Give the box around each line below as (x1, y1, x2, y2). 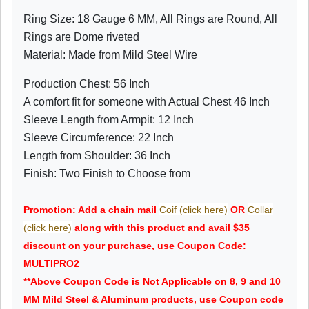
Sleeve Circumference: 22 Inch (23, 132, 174, 144)
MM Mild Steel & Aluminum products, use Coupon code (23, 294, 283, 306)
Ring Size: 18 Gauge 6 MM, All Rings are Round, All (23, 13, 277, 26)
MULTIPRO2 (23, 258, 79, 270)
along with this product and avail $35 (72, 222, 250, 234)
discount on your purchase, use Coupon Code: (23, 240, 246, 252)
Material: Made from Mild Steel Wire (23, 49, 197, 61)
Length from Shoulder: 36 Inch (23, 150, 170, 162)
